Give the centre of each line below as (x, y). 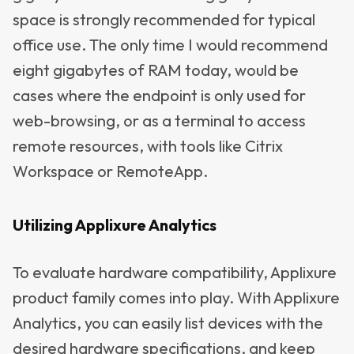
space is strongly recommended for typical (164, 19)
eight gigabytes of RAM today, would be (156, 70)
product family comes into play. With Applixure (176, 298)
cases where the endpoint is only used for (159, 95)
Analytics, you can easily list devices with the (168, 323)
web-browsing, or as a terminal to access (159, 121)
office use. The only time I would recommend (170, 45)
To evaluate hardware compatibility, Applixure (175, 272)
